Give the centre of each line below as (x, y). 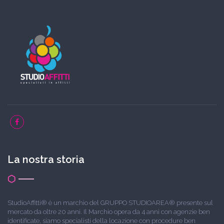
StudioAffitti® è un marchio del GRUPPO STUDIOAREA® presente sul (110, 202)
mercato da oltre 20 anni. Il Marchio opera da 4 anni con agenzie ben (109, 211)
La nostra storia (46, 159)
